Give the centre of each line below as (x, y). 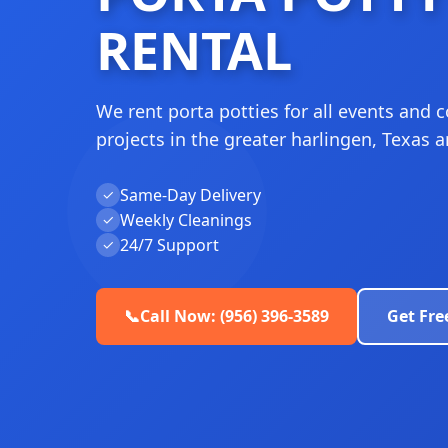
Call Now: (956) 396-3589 (234, 315)
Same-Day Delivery (190, 194)
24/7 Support (169, 244)
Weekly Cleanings (186, 219)
